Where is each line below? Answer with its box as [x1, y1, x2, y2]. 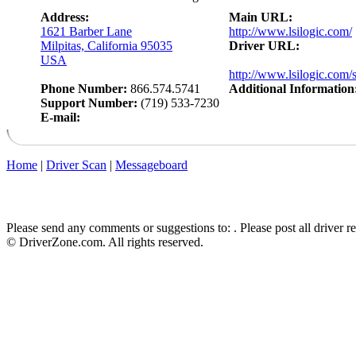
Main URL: [229, 10, 292, 24]
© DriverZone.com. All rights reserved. [6, 234, 203, 249]
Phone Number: [41, 81, 130, 95]
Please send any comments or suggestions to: [6, 220, 234, 234]
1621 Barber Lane [41, 24, 132, 38]
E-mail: [41, 110, 80, 124]
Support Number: [41, 95, 141, 110]
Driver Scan [46, 157, 106, 172]
